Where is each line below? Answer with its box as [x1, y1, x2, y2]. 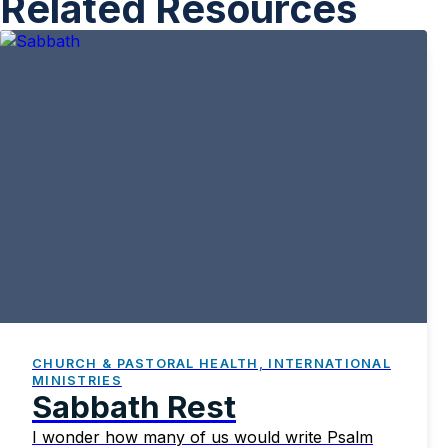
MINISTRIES [32, 372, 122, 388]
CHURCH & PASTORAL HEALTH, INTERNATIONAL [32, 355, 391, 371]
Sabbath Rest [32, 387, 236, 426]
